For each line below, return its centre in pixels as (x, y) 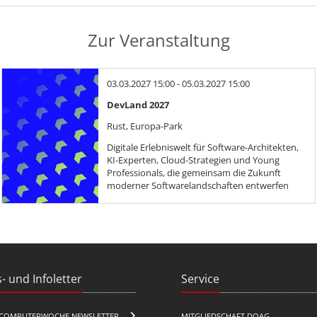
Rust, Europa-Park (145, 126)
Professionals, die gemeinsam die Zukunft (194, 172)
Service (200, 278)
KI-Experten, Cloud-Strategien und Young (193, 160)
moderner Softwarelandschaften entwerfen (198, 185)
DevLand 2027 (138, 104)
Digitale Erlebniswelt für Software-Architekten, (203, 147)
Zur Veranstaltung (158, 40)
